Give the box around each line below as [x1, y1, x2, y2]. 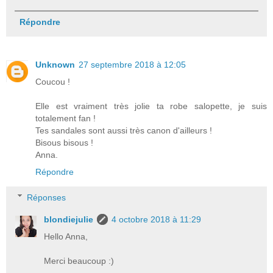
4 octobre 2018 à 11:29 [112, 214, 202, 224]
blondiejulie [44, 214, 94, 224]
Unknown [35, 60, 75, 70]
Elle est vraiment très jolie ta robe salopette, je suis [35, 101, 267, 112]
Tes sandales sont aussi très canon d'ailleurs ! [35, 126, 212, 136]
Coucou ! [35, 77, 70, 87]
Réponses [27, 192, 66, 202]
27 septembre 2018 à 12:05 [79, 60, 186, 70]
